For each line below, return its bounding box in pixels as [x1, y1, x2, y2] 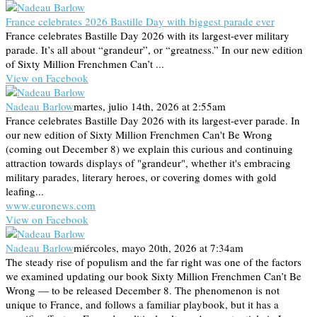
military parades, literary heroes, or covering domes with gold [6, 170, 277, 185]
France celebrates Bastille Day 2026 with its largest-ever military [6, 28, 289, 43]
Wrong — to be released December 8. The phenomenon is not [6, 283, 279, 298]
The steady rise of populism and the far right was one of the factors [6, 255, 301, 270]
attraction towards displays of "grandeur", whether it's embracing [6, 156, 291, 171]
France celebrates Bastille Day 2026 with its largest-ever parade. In [6, 113, 300, 128]
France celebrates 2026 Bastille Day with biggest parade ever [6, 14, 275, 29]
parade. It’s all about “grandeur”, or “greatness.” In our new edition [6, 42, 303, 57]
